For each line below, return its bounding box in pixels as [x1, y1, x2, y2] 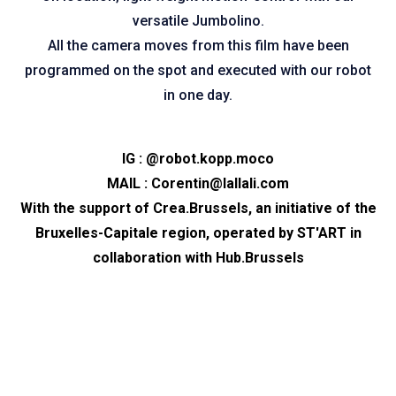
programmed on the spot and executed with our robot [25, 61, 371, 79]
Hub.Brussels [215, 248, 304, 266]
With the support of [19, 199, 153, 217]
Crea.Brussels [152, 199, 248, 217]
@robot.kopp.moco [146, 149, 274, 167]
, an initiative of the [247, 199, 377, 217]
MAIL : [107, 174, 151, 192]
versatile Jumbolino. [132, 11, 264, 29]
